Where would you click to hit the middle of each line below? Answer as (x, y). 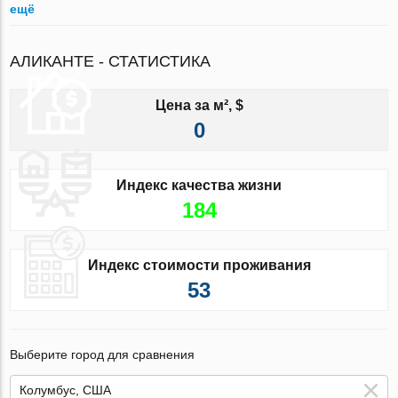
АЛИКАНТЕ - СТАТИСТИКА (111, 61)
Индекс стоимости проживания (199, 265)
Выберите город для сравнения (103, 354)
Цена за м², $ (199, 105)
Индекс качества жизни (199, 185)
